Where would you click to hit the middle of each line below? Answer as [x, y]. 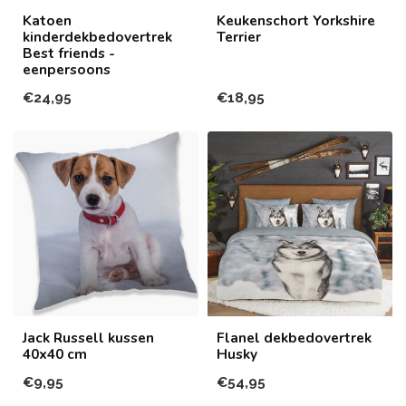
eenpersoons [67, 69]
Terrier [239, 36]
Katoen [47, 20]
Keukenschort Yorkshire [296, 20]
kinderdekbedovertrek [97, 36]
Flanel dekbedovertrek [294, 337]
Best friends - [69, 53]
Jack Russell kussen [88, 337]
